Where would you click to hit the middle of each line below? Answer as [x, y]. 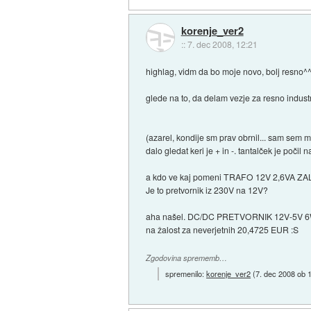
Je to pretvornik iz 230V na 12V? [207, 190]
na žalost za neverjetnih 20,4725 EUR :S [222, 229]
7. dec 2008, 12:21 [222, 44]
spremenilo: [186, 274]
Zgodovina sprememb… [187, 258]
